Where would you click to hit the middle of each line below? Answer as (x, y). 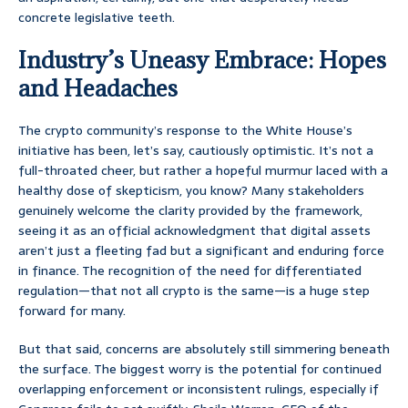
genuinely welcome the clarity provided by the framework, (190, 211)
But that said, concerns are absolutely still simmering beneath (204, 349)
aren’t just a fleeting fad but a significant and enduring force (201, 251)
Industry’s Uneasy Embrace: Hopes (202, 60)
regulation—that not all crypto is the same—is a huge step (194, 291)
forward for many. (72, 311)
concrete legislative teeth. (97, 18)
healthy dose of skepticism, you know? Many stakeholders (191, 191)
